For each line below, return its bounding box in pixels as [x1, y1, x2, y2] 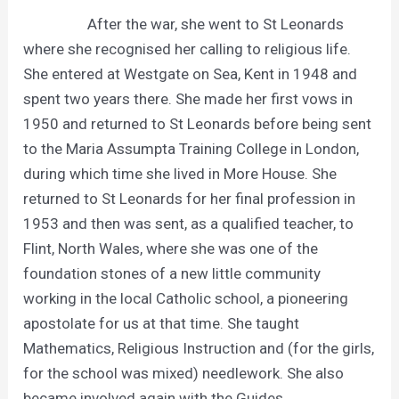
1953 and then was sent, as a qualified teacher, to [23, 215, 354, 233]
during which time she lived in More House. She [23, 165, 338, 183]
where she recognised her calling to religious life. [23, 40, 352, 59]
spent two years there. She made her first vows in [23, 90, 354, 109]
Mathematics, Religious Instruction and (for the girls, [23, 339, 375, 358]
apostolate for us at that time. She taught [23, 314, 300, 333]
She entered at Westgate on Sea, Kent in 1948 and [23, 65, 358, 84]
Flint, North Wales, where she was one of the [23, 240, 319, 258]
